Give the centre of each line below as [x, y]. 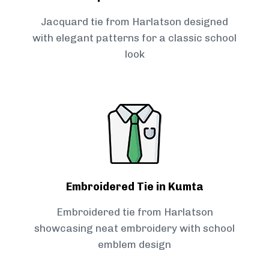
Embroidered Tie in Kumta [134, 187]
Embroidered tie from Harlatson [134, 212]
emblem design [134, 245]
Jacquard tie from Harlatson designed [134, 22]
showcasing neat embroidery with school [134, 228]
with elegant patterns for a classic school [134, 38]
